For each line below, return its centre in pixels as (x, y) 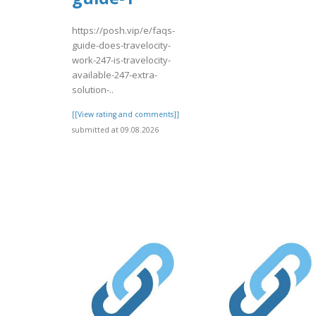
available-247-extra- (115, 75)
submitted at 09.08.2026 (115, 130)
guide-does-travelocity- (121, 45)
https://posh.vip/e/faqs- (123, 31)
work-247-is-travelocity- (121, 60)
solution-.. (93, 90)
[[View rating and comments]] (126, 115)
